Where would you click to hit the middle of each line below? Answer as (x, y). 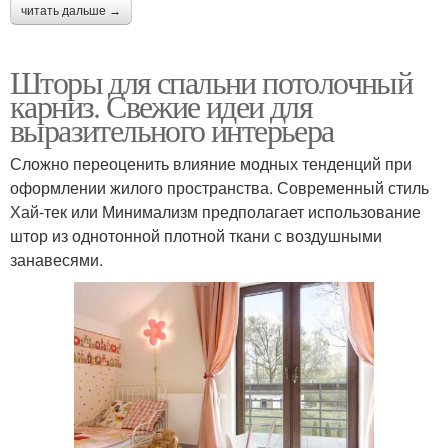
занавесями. (56, 259)
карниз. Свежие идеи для (161, 105)
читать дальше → (71, 10)
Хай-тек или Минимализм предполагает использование (215, 211)
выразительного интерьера (172, 129)
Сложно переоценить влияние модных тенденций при (211, 163)
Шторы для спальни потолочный (211, 81)
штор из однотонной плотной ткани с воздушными (196, 235)
